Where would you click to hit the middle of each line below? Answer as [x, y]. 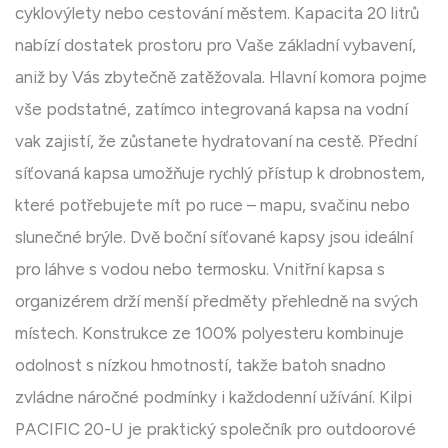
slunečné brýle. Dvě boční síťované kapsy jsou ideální [214, 237]
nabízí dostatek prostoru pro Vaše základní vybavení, [215, 45]
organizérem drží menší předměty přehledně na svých [216, 301]
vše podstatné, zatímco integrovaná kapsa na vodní [211, 109]
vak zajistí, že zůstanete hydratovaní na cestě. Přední [216, 141]
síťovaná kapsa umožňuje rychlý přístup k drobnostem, [220, 173]
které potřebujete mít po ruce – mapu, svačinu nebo [212, 205]
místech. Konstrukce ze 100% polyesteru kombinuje [209, 333]
